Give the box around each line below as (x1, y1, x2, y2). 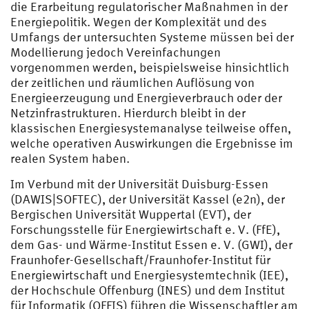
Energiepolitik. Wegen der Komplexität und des (10, 14, 267, 29)
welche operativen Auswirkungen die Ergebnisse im (10, 136, 293, 150)
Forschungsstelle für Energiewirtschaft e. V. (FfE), (10, 222, 280, 237)
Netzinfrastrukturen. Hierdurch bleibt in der (10, 106, 246, 120)
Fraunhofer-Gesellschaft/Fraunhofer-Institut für (10, 252, 270, 267)
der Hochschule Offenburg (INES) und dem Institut (10, 283, 285, 297)
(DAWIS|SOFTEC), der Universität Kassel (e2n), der (10, 192, 285, 206)
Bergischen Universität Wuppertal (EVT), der (10, 207, 251, 221)
